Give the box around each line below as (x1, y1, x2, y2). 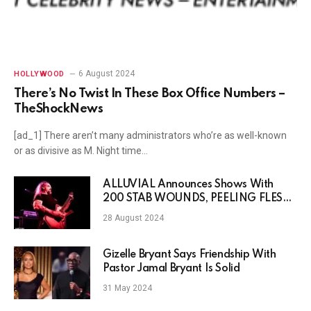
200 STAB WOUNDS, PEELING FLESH (103, 193, 292, 205)
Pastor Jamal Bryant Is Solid (103, 263, 240, 275)
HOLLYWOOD (14, 69, 65, 79)
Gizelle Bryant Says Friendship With (103, 249, 276, 261)
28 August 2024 (103, 213, 164, 224)
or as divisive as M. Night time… (14, 145, 148, 157)
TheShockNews (14, 103, 103, 116)
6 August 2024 (78, 69, 135, 79)
